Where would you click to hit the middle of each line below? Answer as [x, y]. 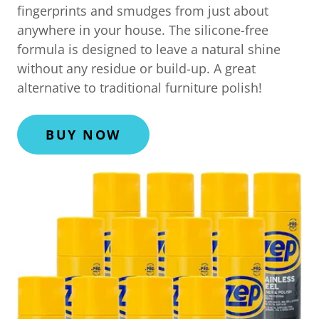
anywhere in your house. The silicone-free [143, 30]
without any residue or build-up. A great [136, 68]
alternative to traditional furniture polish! [140, 87]
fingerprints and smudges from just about [143, 10]
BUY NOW [84, 134]
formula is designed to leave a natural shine [149, 49]
